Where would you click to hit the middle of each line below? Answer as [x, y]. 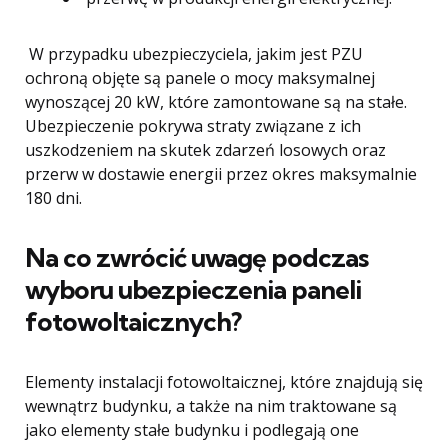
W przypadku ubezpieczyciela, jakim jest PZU [194, 54]
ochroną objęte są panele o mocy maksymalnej [200, 78]
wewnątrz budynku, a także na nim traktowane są [211, 406]
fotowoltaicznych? [133, 322]
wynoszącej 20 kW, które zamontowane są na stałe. [216, 102]
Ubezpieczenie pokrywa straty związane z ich [193, 126]
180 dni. [53, 198]
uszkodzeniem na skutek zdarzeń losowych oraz [205, 150]
